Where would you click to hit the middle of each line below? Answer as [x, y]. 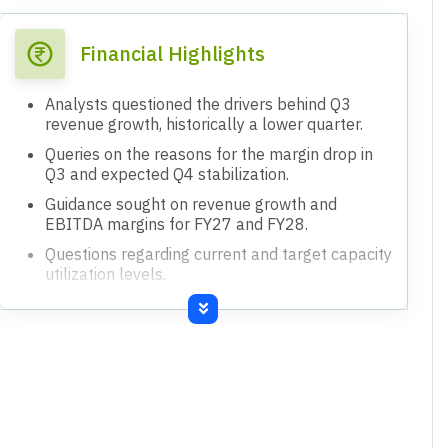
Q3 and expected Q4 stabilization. [166, 173]
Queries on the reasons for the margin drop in [208, 153]
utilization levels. [105, 273]
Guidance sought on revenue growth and [190, 203]
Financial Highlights [172, 53]
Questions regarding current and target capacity [218, 253]
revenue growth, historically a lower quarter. [203, 123]
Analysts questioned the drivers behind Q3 [197, 103]
